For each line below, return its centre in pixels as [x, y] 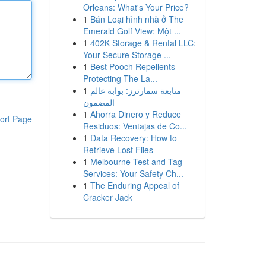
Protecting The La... [120, 78]
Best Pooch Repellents [132, 66]
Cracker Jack [107, 197]
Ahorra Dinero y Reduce [135, 114]
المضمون [99, 102]
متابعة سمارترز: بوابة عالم [135, 90]
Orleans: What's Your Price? [136, 7]
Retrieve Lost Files [118, 150]
